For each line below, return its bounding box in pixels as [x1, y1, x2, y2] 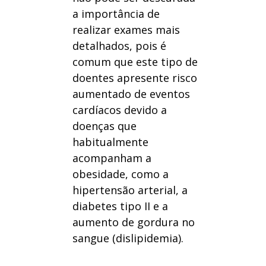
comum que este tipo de [72, 55, 198, 69]
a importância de [72, 7, 160, 21]
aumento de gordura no [72, 215, 195, 230]
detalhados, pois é [72, 39, 166, 53]
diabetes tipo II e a [72, 199, 168, 214]
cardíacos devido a [72, 103, 167, 118]
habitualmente [72, 135, 148, 150]
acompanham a [72, 151, 151, 166]
